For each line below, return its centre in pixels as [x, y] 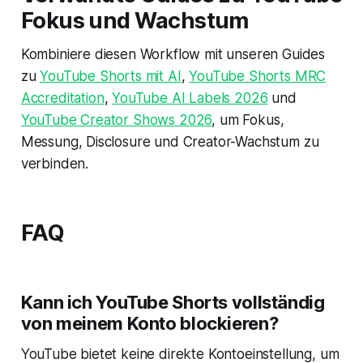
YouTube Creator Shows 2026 [116, 120]
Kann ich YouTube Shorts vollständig [173, 302]
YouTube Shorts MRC [258, 76]
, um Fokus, [248, 120]
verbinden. [55, 163]
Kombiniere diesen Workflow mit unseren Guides [173, 54]
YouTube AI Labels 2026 [190, 98]
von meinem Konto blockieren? [149, 323]
